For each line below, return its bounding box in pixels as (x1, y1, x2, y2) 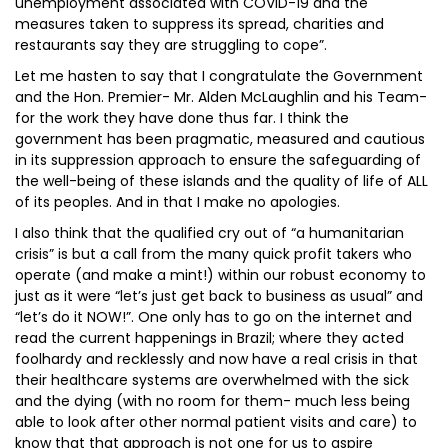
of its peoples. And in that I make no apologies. (15, 192, 340, 212)
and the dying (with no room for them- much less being (15, 391, 410, 411)
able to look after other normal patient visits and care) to (15, 412, 417, 432)
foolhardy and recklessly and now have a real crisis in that (15, 349, 418, 369)
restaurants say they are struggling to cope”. (15, 35, 327, 55)
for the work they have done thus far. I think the (15, 108, 349, 128)
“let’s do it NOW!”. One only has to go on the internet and (15, 307, 412, 327)
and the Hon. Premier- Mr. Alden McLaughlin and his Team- (15, 87, 427, 107)
